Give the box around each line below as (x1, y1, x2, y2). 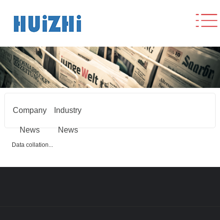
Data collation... (11, 141, 53, 148)
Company (13, 106, 47, 114)
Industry (54, 106, 82, 114)
